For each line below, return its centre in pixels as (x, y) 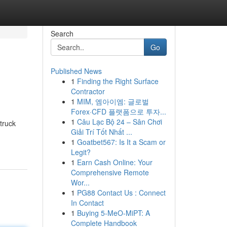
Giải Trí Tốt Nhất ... (101, 132)
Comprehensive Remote (110, 172)
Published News (76, 71)
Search (62, 33)
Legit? (81, 152)
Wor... (80, 182)
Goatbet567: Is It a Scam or (121, 142)
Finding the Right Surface (118, 81)
